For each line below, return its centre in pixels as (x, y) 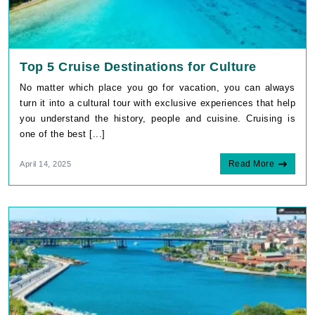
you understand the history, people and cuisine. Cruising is (157, 119)
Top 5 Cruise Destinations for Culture (138, 67)
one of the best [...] (63, 134)
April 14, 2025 (45, 164)
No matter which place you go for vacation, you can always (157, 88)
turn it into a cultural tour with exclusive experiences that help (157, 103)
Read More (251, 164)
